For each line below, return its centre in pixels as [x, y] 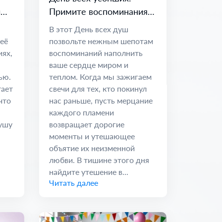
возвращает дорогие [86, 124]
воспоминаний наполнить [96, 53]
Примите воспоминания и [102, 11]
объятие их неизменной [92, 148]
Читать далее [73, 182]
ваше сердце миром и [88, 64]
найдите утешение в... [88, 171]
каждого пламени [81, 112]
